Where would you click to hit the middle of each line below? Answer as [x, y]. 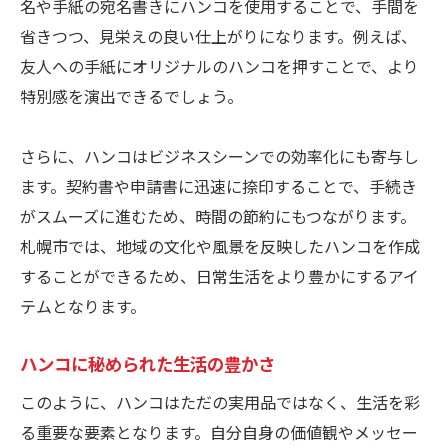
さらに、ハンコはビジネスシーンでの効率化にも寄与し [219, 156]
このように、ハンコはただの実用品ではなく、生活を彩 [220, 402]
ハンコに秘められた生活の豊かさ [147, 364]
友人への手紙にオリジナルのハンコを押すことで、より [219, 66]
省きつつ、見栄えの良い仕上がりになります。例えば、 [218, 36]
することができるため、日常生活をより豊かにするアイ [219, 276]
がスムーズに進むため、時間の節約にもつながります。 [218, 216]
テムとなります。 [83, 306]
